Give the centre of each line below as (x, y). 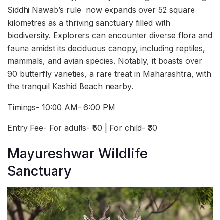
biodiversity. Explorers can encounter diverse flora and (110, 35)
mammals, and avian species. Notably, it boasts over (105, 61)
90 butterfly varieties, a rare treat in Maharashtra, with (109, 73)
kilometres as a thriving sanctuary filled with (89, 22)
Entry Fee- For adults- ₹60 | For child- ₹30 (82, 127)
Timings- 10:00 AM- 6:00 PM (61, 107)
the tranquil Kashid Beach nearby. (70, 86)
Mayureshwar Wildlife (78, 154)
